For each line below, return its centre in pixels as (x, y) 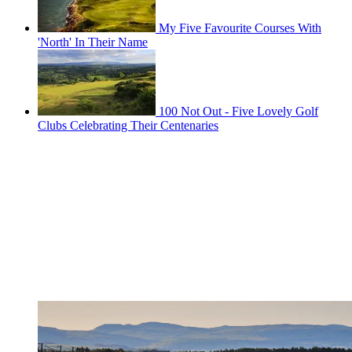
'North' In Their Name (93, 42)
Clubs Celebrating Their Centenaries (128, 125)
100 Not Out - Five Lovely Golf (238, 111)
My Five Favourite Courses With (240, 27)
